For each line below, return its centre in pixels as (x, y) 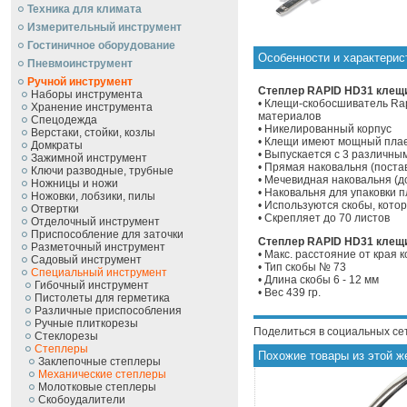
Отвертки (55, 209)
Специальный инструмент (99, 273)
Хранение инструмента (92, 107)
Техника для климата (84, 9)
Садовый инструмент (86, 260)
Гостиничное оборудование (101, 45)
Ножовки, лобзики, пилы (93, 196)
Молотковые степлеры (97, 387)
